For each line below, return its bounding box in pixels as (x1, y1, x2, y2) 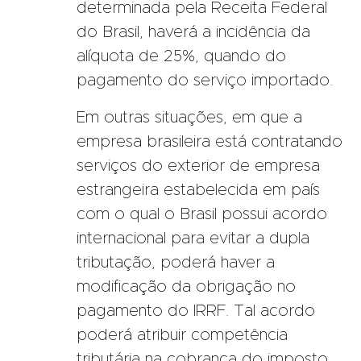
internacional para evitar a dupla (77, 230, 309, 247)
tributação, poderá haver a (77, 254, 275, 271)
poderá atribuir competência (77, 326, 288, 343)
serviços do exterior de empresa (77, 157, 320, 174)
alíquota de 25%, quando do (77, 48, 286, 64)
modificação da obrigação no (77, 278, 296, 295)
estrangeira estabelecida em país (77, 181, 320, 198)
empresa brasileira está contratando (77, 133, 342, 150)
